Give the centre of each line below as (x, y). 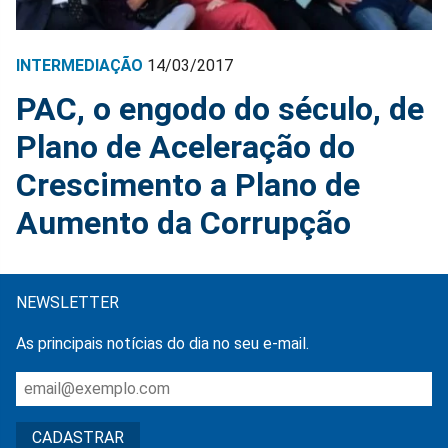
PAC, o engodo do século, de (220, 109)
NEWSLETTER (67, 303)
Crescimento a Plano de (188, 185)
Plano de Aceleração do (185, 147)
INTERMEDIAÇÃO (79, 66)
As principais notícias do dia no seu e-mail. (162, 344)
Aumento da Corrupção (183, 223)
